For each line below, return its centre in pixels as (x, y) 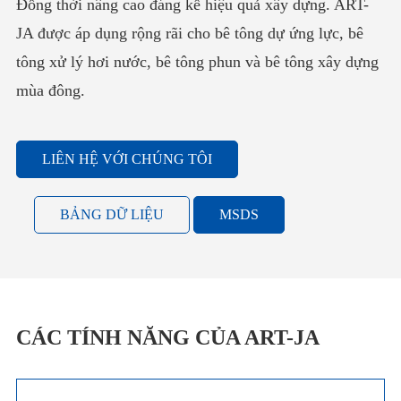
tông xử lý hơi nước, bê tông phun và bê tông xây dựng (197, 61)
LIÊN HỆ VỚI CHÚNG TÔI (127, 158)
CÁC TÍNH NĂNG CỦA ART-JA (167, 337)
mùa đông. (50, 90)
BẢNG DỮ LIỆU (111, 214)
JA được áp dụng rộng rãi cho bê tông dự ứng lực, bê (189, 33)
